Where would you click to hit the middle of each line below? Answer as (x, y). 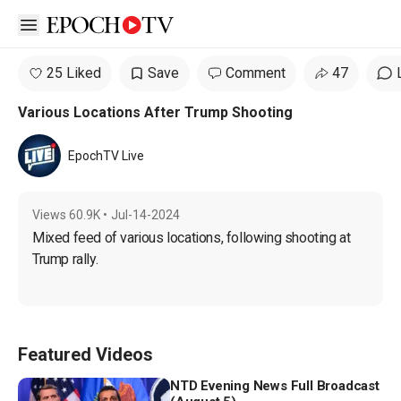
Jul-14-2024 (145, 215)
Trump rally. (65, 259)
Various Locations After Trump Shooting (155, 112)
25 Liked (74, 73)
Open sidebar (70, 23)
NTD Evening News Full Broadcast (275, 386)
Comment (256, 73)
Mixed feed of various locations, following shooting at (193, 238)
